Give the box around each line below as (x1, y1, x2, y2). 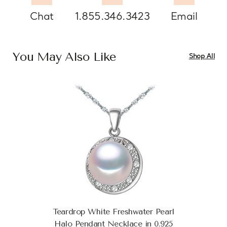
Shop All (188, 52, 215, 61)
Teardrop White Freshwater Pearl (53, 206, 174, 216)
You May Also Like (12, 49, 116, 64)
